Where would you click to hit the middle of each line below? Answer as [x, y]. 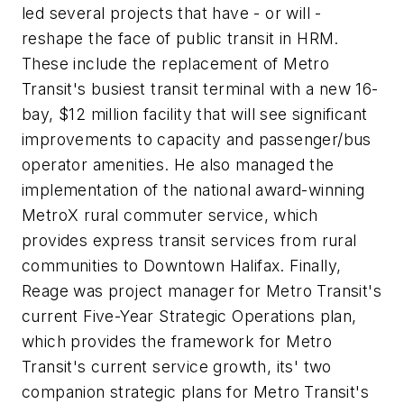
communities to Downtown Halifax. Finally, [182, 266]
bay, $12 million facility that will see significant [195, 115]
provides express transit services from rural [189, 241]
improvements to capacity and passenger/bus [197, 140]
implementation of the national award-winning [193, 190]
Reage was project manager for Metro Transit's [202, 291]
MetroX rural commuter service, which [170, 216]
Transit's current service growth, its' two [177, 367]
